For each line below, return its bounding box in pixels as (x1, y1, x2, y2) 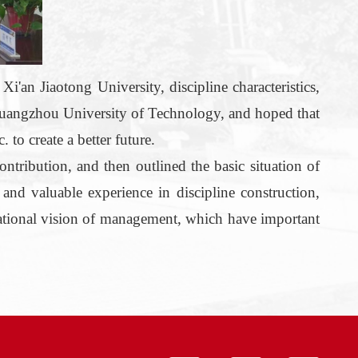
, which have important (177, 210, 320, 228)
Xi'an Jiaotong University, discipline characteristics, (3, 78, 320, 96)
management (95, 210, 177, 228)
